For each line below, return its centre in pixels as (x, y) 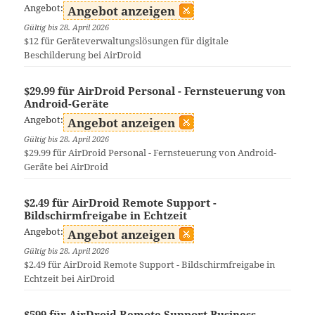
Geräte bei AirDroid (66, 167)
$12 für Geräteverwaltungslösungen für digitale (127, 41)
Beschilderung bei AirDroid (83, 56)
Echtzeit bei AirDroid (70, 279)
